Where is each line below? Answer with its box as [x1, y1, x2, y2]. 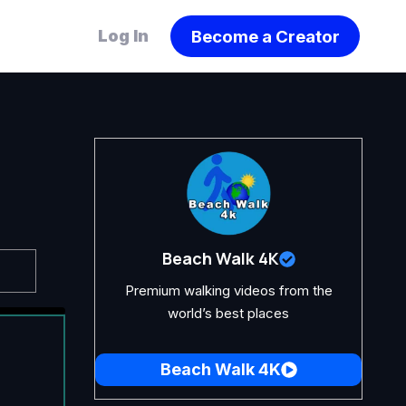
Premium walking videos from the [124, 282, 333, 299]
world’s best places [168, 304, 289, 322]
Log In [98, 26, 153, 45]
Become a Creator [190, 25, 340, 47]
